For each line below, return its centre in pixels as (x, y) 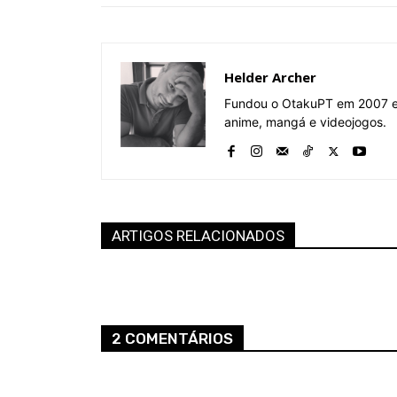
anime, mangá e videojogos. (305, 122)
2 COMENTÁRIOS (172, 339)
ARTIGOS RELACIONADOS (198, 236)
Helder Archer (270, 78)
